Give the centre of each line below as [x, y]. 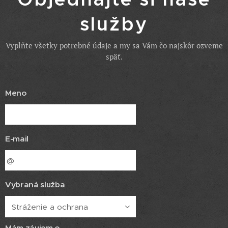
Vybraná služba [35, 184]
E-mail [17, 139]
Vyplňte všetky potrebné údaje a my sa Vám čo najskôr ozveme [114, 45]
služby [114, 24]
